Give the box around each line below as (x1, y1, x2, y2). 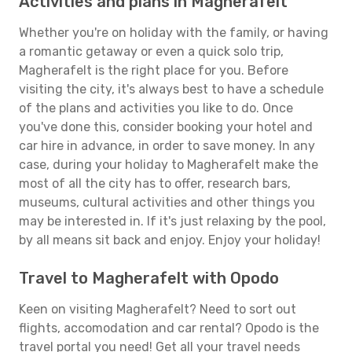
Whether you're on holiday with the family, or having (19, 25, 328, 40)
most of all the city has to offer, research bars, (19, 176, 291, 191)
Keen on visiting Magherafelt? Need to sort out (19, 302, 296, 317)
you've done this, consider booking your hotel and (19, 119, 313, 134)
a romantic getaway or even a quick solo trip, (19, 44, 284, 59)
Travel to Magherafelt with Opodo (19, 269, 279, 288)
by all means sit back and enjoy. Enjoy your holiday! (19, 233, 321, 247)
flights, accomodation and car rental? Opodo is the (19, 321, 319, 335)
